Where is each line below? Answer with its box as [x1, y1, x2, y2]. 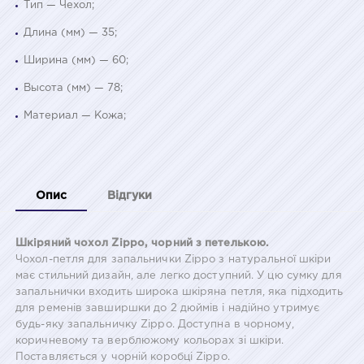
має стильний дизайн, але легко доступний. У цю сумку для [15, 271, 342, 280]
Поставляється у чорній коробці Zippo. [15, 352, 230, 362]
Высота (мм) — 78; [24, 83, 123, 93]
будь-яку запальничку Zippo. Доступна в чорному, [15, 319, 294, 329]
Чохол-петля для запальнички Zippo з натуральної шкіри [15, 254, 331, 264]
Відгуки [107, 190, 152, 201]
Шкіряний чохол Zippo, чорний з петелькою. [15, 238, 270, 248]
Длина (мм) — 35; [24, 28, 117, 37]
